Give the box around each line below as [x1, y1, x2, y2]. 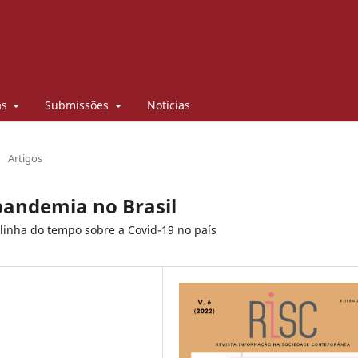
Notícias [146, 97, 190, 113]
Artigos [8, 150, 42, 165]
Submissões [45, 97, 112, 113]
